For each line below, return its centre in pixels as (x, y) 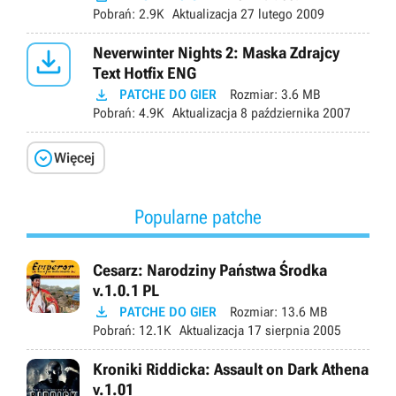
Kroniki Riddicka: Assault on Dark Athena (231, 369)
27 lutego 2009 (281, 14)
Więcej (74, 157)
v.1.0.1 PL (126, 290)
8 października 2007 (294, 113)
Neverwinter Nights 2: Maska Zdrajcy (216, 53)
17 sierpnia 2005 (293, 330)
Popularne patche (198, 217)
